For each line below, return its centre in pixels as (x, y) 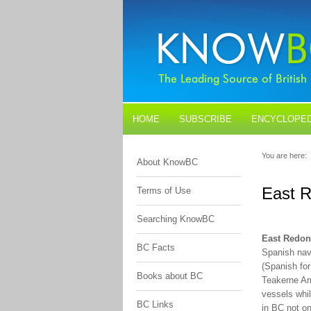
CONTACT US (212, 150)
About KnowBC (167, 162)
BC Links (155, 304)
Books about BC (170, 276)
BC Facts (156, 247)
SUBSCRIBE (205, 119)
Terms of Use (164, 191)
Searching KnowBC (176, 219)
